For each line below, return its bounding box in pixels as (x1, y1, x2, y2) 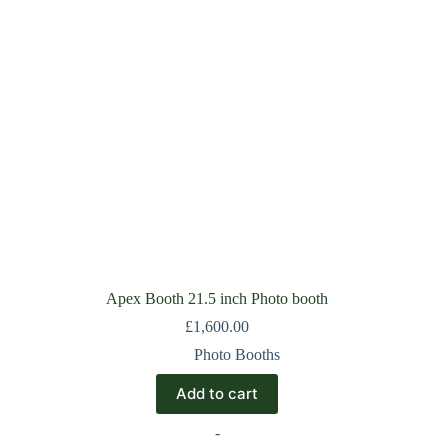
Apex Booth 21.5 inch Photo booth (106, 289, 329, 307)
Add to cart (176, 384, 259, 404)
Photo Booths (194, 345, 281, 363)
